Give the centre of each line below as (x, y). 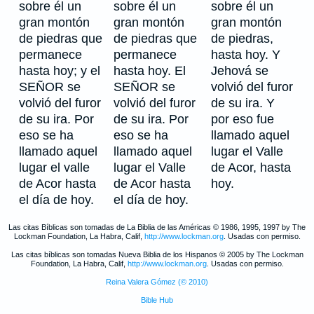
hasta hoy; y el (60, 71)
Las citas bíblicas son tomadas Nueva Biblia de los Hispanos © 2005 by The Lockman (157, 254)
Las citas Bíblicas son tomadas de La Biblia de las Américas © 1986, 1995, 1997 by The (157, 227)
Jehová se (240, 71)
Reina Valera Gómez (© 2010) (157, 282)
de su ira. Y (243, 103)
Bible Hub (157, 300)
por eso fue (243, 119)
